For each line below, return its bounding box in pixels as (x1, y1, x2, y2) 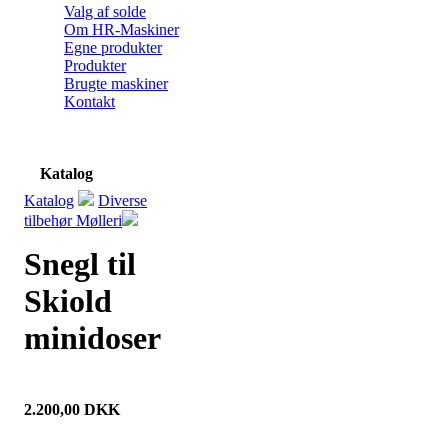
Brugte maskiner (64, 74, 168, 92)
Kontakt (64, 92, 115, 110)
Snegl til (24, 245, 136, 282)
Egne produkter (64, 38, 162, 56)
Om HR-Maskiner (64, 20, 179, 38)
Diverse (98, 191, 147, 209)
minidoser (24, 319, 161, 356)
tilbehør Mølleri (24, 211, 122, 229)
